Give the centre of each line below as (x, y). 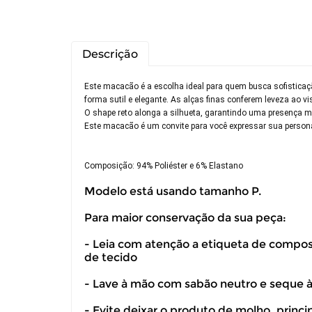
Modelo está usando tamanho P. (174, 191)
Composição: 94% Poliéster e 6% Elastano (164, 166)
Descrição (110, 54)
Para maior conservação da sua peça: (185, 218)
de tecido (111, 257)
